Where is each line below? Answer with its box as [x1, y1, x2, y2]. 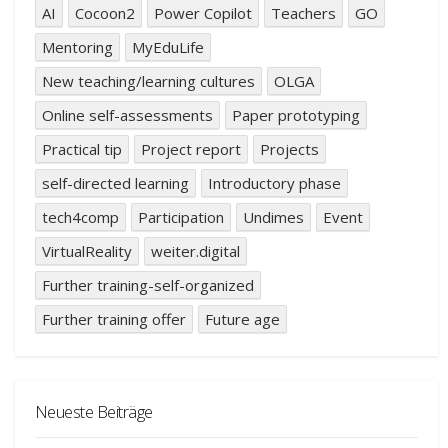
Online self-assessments [42, 105, 214, 126]
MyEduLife [132, 37, 205, 58]
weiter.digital [151, 241, 241, 262]
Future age [205, 309, 281, 330]
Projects [260, 139, 320, 160]
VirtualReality [42, 241, 133, 262]
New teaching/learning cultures [42, 71, 256, 92]
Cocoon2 [75, 3, 136, 24]
